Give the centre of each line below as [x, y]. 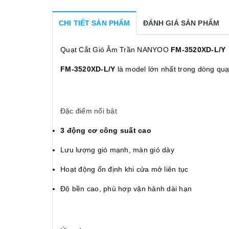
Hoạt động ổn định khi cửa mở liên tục [124, 169]
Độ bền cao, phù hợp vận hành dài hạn [126, 188]
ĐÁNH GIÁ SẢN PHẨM [181, 23]
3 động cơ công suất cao [106, 130]
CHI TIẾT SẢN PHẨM [95, 23]
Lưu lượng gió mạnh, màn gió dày [117, 150]
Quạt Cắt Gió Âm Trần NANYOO [116, 49]
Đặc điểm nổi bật [89, 111]
